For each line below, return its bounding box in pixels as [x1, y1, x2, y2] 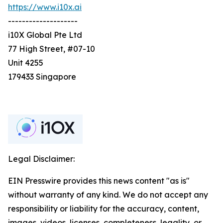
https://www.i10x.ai [8, 2, 82, 12]
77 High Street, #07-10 [8, 44, 95, 54]
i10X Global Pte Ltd [8, 30, 82, 40]
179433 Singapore [8, 72, 76, 82]
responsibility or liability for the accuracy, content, [8, 204, 199, 214]
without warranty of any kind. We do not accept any [8, 190, 208, 200]
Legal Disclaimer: [8, 154, 75, 164]
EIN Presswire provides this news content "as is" [8, 176, 190, 186]
